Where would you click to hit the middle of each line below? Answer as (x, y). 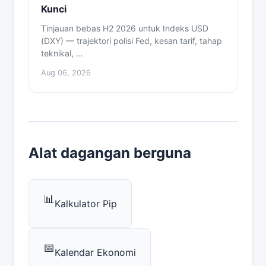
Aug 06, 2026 (66, 73)
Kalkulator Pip (86, 203)
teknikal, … (62, 53)
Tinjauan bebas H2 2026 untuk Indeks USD (125, 28)
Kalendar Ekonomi (95, 252)
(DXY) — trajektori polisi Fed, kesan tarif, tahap (132, 41)
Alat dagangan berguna (110, 153)
